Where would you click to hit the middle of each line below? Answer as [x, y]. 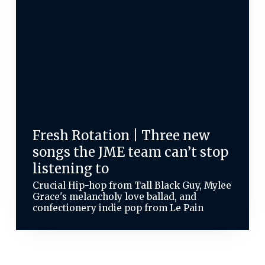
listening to [70, 168]
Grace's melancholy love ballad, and [114, 196]
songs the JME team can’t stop [130, 152]
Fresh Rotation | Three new [121, 135]
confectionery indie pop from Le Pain [118, 208]
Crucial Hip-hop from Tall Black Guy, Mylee [132, 185]
